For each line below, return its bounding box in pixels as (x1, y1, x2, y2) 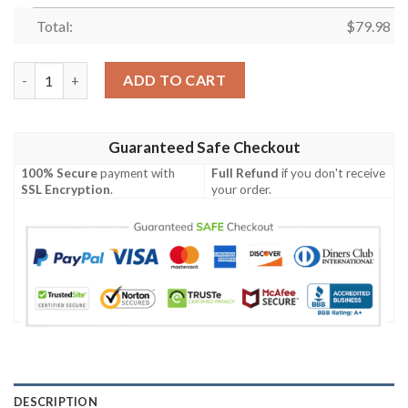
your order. (211, 182, 272, 198)
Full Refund (211, 166, 280, 181)
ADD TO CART (123, 71, 227, 89)
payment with (97, 166, 176, 181)
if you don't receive (279, 166, 386, 181)
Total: (36, 16, 73, 35)
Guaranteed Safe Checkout (107, 138, 301, 158)
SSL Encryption (21, 182, 111, 198)
